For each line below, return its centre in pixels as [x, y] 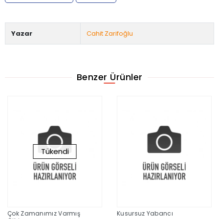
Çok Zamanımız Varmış [44, 214]
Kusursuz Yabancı [145, 214]
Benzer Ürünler [109, 77]
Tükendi [55, 152]
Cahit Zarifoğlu [110, 33]
